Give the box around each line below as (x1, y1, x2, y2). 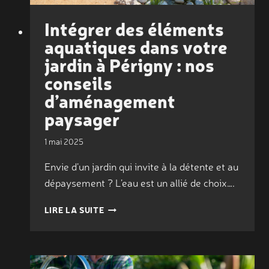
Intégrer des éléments (44, 16, 224, 40)
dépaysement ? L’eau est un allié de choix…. (44, 175, 235, 190)
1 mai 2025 (44, 136, 83, 147)
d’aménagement (44, 88, 175, 112)
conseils (44, 70, 112, 94)
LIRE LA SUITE (44, 204, 104, 216)
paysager (44, 106, 119, 130)
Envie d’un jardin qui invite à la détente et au (44, 159, 238, 174)
